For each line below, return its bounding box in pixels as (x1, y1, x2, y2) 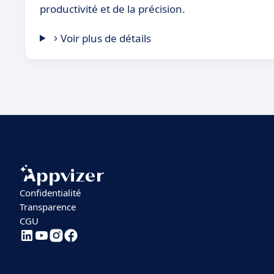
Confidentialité (20, 187, 81, 199)
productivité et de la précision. (40, 2, 185, 16)
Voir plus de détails (61, 31, 152, 45)
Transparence (20, 201, 76, 213)
